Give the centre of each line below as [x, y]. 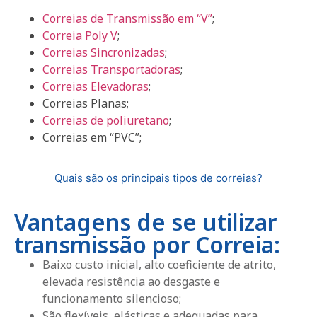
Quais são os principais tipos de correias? [158, 178]
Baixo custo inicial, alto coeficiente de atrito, [159, 264]
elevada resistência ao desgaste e [131, 281]
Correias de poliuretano [106, 120]
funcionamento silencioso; [112, 298]
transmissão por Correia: [147, 244]
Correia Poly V [80, 35]
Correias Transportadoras [111, 69]
